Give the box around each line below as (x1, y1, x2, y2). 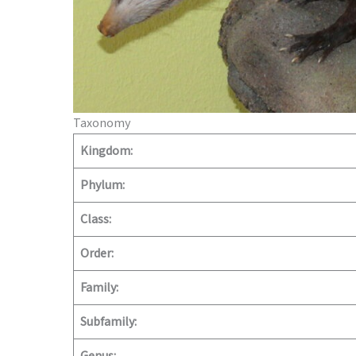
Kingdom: (80, 142, 133, 160)
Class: (80, 211, 111, 228)
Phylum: (80, 176, 125, 194)
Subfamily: (80, 313, 137, 331)
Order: (80, 245, 114, 262)
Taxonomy (73, 114, 130, 132)
